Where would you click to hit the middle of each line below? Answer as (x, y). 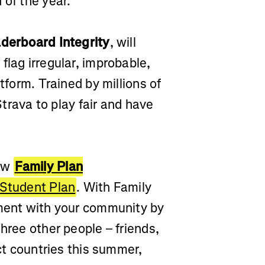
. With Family (114, 187)
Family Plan (49, 166)
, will (123, 42)
